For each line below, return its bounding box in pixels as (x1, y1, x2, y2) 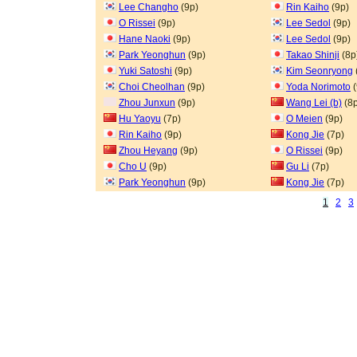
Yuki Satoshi (119, 65, 172, 76)
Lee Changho (119, 2, 178, 13)
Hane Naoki (119, 33, 171, 45)
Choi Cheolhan (119, 81, 185, 92)
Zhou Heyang (119, 145, 178, 156)
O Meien (286, 113, 323, 124)
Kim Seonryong (286, 65, 353, 76)
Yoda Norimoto (286, 81, 351, 92)
